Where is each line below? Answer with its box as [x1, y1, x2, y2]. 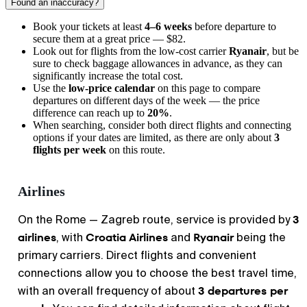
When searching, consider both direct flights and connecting [33, 119, 291, 131]
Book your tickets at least [33, 21, 145, 32]
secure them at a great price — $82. [33, 33, 186, 45]
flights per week [33, 144, 106, 156]
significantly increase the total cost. [33, 70, 183, 82]
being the [234, 230, 286, 245]
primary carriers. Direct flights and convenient [18, 248, 256, 262]
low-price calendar [69, 82, 155, 94]
